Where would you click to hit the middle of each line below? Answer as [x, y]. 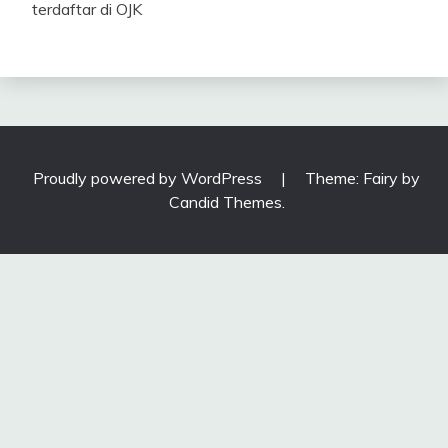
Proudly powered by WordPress [149, 178]
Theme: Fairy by [362, 178]
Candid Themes [225, 202]
